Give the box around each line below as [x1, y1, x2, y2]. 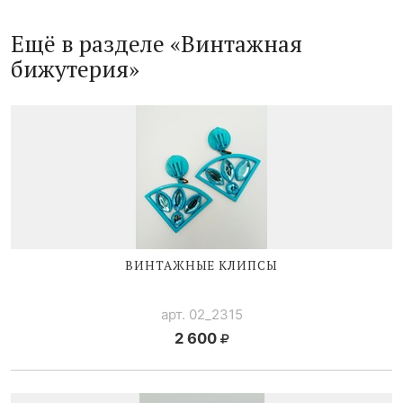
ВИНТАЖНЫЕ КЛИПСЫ [124, 256, 279, 273]
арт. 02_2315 [160, 305, 243, 323]
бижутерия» [11, 54, 139, 84]
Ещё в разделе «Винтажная [11, 29, 302, 58]
